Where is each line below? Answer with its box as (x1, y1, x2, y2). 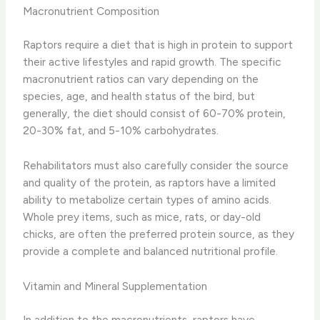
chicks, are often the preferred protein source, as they (23, 227, 295, 241)
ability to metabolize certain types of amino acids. (23, 193, 272, 207)
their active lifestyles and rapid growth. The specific (23, 55, 282, 69)
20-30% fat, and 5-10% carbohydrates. (23, 124, 219, 138)
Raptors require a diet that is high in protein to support (23, 38, 294, 52)
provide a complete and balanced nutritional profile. (23, 244, 279, 259)
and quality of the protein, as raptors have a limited (23, 176, 276, 190)
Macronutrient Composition (23, 4, 160, 19)
